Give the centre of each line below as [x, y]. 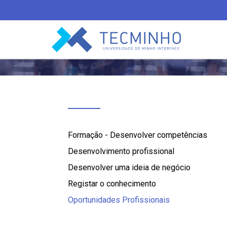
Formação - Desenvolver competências [138, 135]
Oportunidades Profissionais [119, 200]
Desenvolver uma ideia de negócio [129, 167]
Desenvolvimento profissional [121, 151]
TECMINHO [74, 30]
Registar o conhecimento [112, 184]
